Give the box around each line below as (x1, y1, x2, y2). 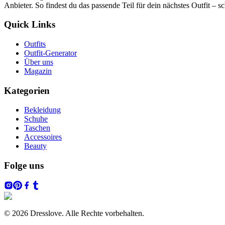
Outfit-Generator (24, 48, 77, 57)
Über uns (24, 57, 53, 66)
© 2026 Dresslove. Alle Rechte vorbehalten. (4, 208, 144, 217)
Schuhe (24, 115, 48, 124)
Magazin (24, 66, 52, 75)
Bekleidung (24, 105, 61, 115)
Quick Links (4, 19, 55, 30)
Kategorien (4, 85, 50, 96)
